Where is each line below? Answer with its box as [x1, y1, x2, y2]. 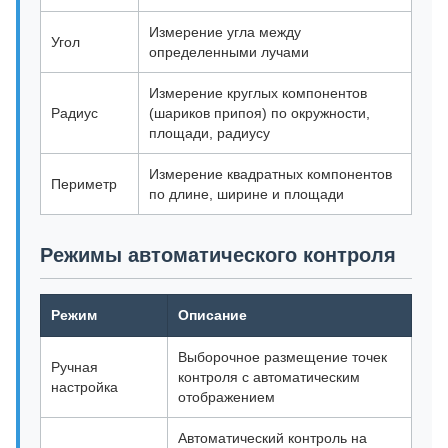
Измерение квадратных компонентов [149, 166, 392, 183]
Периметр [51, 176, 117, 193]
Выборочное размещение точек [178, 349, 387, 366]
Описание [178, 307, 247, 324]
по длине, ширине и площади [149, 186, 344, 203]
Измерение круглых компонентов [149, 85, 367, 102]
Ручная [51, 359, 98, 376]
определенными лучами [149, 44, 309, 61]
